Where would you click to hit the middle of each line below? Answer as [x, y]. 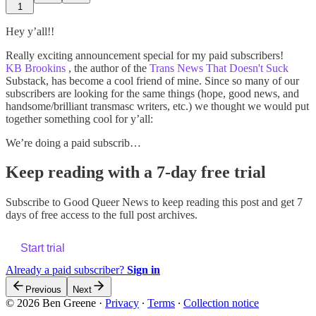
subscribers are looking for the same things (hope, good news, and [152, 93]
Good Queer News [106, 202]
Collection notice [221, 303]
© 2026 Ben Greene [51, 303]
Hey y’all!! [30, 31]
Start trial [43, 248]
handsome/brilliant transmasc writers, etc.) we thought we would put [157, 106]
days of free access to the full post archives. [102, 215]
